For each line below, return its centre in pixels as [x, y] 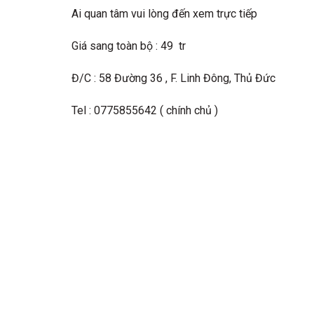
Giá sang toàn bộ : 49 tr [129, 46]
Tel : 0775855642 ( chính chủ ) [145, 110]
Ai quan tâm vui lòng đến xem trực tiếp [164, 14]
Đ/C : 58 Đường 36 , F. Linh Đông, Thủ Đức [173, 78]
